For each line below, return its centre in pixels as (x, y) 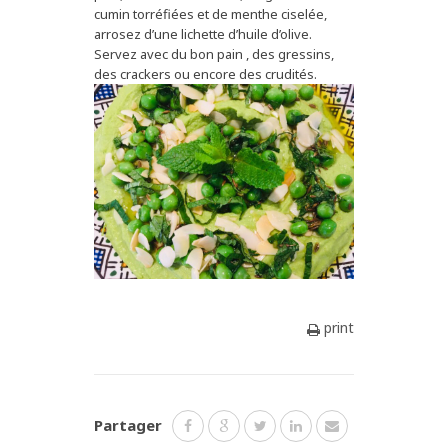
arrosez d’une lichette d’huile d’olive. (203, 34)
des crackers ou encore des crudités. (205, 74)
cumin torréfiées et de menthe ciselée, (210, 14)
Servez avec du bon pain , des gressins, (214, 54)
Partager (128, 425)
